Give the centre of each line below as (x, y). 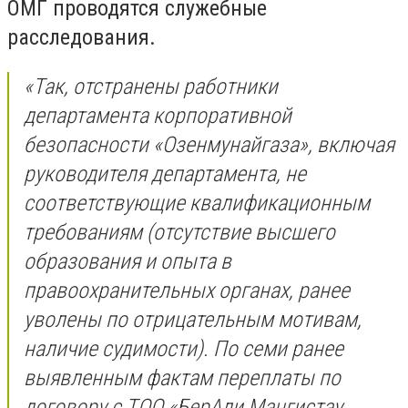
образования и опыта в (127, 261)
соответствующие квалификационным (197, 203)
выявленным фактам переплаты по (182, 377)
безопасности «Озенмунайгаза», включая (209, 144)
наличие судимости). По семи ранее (184, 348)
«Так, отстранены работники (151, 86)
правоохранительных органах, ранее (187, 290)
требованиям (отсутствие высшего (179, 232)
